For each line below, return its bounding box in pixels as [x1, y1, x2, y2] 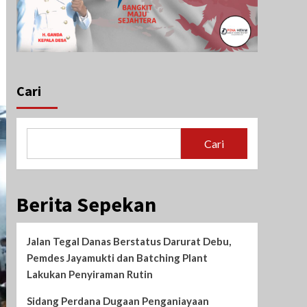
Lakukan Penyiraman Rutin [26, 268, 153, 281]
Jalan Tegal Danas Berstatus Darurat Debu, [26, 235, 231, 248]
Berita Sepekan [16, 191, 156, 218]
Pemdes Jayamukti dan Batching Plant [26, 251, 208, 265]
